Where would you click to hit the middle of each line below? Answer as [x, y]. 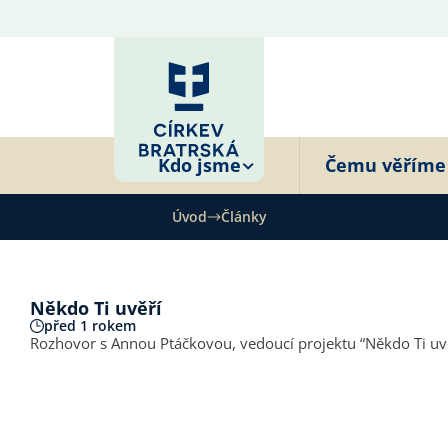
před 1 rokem [90, 325]
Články [244, 216]
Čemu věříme [385, 165]
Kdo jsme [199, 165]
